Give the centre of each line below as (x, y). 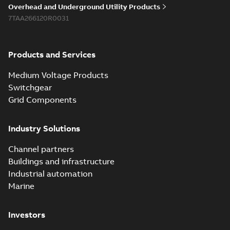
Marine (21, 186)
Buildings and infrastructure (61, 161)
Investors (27, 215)
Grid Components (42, 100)
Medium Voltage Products (58, 75)
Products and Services (52, 54)
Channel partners (41, 149)
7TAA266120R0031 (39, 18)
